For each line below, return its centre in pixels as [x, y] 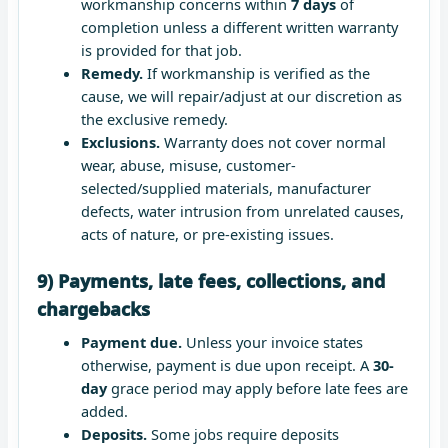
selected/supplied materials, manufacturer [225, 187]
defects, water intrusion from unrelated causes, [242, 210]
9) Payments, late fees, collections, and [211, 281]
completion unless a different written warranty [239, 26]
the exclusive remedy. [154, 118]
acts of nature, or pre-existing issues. [207, 233]
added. [104, 411]
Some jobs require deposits [242, 434]
